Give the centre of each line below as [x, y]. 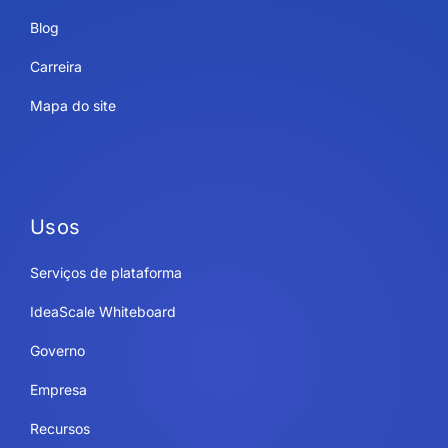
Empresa [58, 389]
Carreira [55, 66]
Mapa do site [72, 105]
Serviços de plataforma [105, 272]
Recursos [59, 428]
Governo [57, 350]
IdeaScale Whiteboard [102, 311]
